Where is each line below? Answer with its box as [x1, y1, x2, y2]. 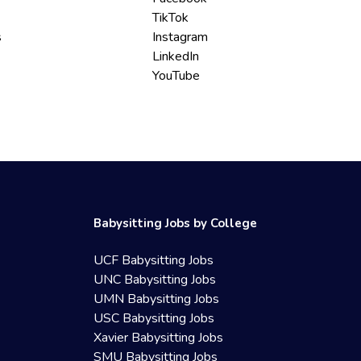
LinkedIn [152, 48, 200, 65]
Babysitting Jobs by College [93, 215, 258, 231]
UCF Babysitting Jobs [93, 251, 214, 269]
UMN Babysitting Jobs [93, 290, 220, 308]
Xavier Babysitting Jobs [93, 329, 224, 346]
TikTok [152, 9, 189, 27]
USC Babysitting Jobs [93, 309, 215, 327]
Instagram [152, 28, 209, 46]
